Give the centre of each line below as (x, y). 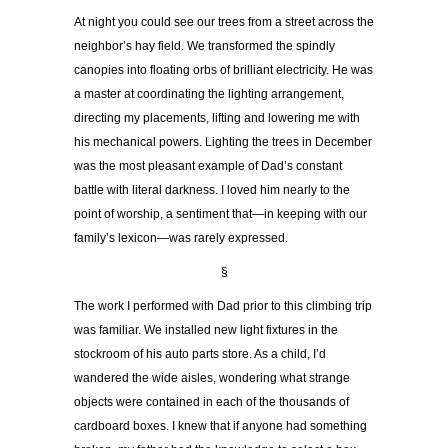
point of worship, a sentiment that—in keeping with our (220, 214)
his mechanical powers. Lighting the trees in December (223, 142)
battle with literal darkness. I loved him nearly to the (212, 190)
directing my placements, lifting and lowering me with (217, 118)
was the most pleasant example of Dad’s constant (208, 166)
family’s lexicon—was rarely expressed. (181, 238)
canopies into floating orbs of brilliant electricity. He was (223, 70)
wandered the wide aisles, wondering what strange (212, 378)
